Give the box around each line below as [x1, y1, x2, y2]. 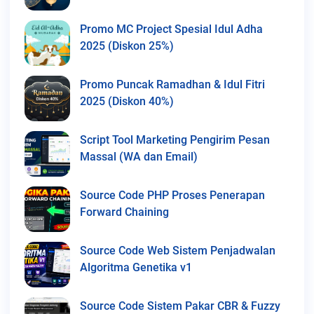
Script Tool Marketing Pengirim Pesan [80, 132, 270, 146]
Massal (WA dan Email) [80, 149, 198, 163]
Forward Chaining [80, 205, 169, 219]
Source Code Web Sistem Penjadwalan [80, 243, 275, 257]
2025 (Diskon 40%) [80, 94, 174, 108]
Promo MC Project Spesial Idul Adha [80, 22, 263, 36]
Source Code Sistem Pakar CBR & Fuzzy [80, 299, 280, 313]
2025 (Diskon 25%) [80, 39, 174, 53]
